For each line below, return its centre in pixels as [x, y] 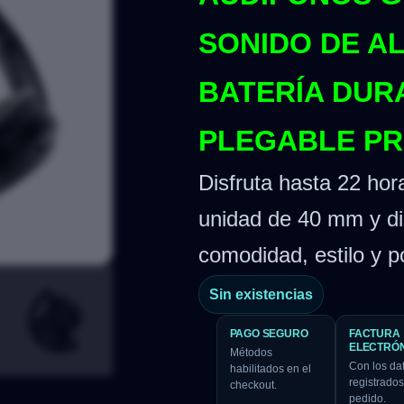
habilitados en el [270, 369]
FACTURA [375, 334]
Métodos [251, 353]
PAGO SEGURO [269, 334]
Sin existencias [261, 294]
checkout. [253, 386]
